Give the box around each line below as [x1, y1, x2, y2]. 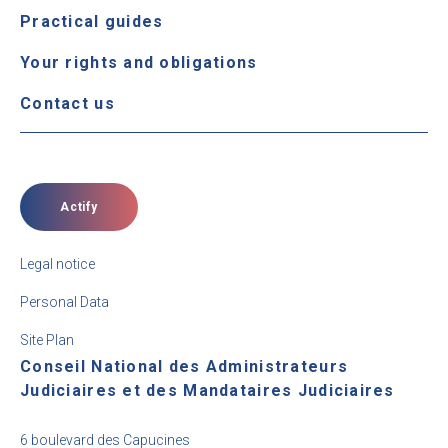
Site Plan [20, 332, 74, 348]
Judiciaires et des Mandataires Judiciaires [20, 381, 395, 400]
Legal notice [20, 256, 95, 272]
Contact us [20, 94, 115, 113]
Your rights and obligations [20, 53, 258, 72]
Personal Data [20, 294, 109, 310]
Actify [59, 199, 99, 214]
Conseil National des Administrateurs [20, 357, 349, 376]
